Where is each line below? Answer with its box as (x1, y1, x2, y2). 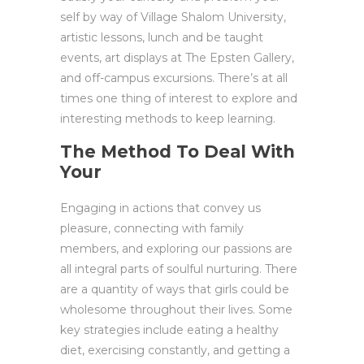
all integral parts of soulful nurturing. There (60, 262, 297, 276)
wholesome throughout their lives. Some (60, 302, 292, 317)
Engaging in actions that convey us (60, 201, 261, 215)
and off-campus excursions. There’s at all (60, 71, 288, 85)
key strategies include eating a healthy (60, 323, 279, 337)
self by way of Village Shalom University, (60, 10, 286, 24)
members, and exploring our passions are (60, 241, 292, 256)
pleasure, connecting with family (60, 221, 244, 236)
